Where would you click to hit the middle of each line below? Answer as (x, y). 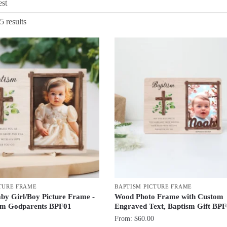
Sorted (36, 21)
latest (34, 46)
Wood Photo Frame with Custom (169, 196)
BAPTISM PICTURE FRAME (153, 186)
